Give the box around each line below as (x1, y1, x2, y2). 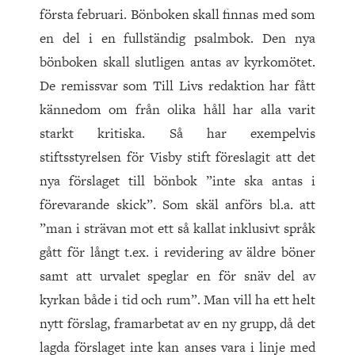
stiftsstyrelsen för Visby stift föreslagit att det (40, 147, 315, 167)
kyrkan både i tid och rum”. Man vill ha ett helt (40, 290, 315, 310)
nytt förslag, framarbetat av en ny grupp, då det (40, 314, 315, 334)
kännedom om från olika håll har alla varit (40, 100, 315, 120)
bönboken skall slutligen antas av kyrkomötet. (40, 52, 315, 72)
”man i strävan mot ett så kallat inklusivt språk (40, 219, 315, 239)
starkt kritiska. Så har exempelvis (40, 124, 315, 143)
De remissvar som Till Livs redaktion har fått (40, 76, 315, 96)
